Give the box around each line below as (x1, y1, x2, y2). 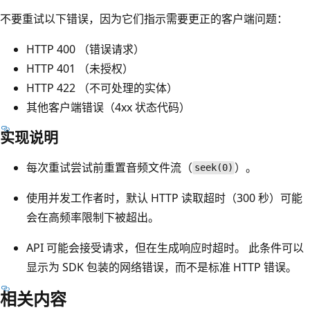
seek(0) (194, 162, 233, 174)
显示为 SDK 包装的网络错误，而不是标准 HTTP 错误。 (26, 259, 297, 275)
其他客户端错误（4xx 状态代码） (26, 99, 190, 115)
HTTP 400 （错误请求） (26, 41, 145, 57)
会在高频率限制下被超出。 (26, 209, 159, 225)
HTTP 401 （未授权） (26, 60, 134, 76)
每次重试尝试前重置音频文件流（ (26, 159, 192, 175)
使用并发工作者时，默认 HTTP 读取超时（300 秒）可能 (26, 190, 302, 206)
